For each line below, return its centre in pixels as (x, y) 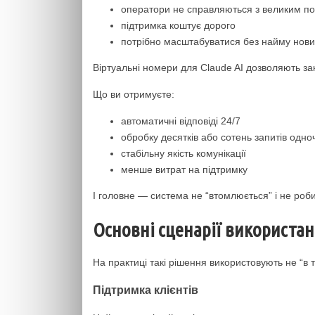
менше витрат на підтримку (184, 169)
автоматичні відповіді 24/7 (181, 121)
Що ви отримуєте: (134, 94)
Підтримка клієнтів (146, 290)
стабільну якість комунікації (184, 153)
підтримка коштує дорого (178, 25)
